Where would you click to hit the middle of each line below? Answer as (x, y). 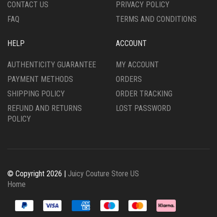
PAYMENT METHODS (40, 79)
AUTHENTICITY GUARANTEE (52, 65)
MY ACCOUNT (137, 65)
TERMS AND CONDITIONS (156, 19)
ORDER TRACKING (144, 94)
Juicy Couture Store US (103, 174)
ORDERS (129, 79)
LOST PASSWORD (143, 108)
